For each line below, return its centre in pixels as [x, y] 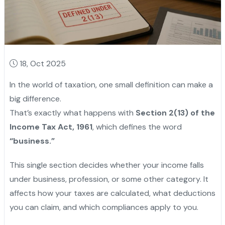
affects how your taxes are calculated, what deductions [112, 193]
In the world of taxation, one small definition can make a [111, 85]
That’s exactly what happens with [72, 113]
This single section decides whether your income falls [106, 165]
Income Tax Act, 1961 [51, 127]
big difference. [35, 99]
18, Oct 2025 [42, 64]
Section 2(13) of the [175, 113]
